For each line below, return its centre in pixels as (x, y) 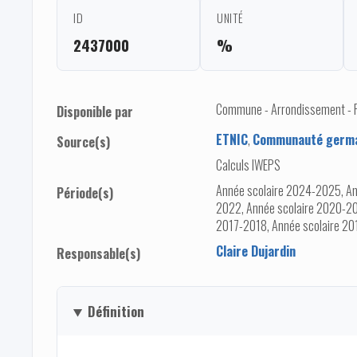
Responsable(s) (98, 254)
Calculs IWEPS (248, 165)
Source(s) (83, 142)
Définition (116, 312)
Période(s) (85, 193)
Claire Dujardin (256, 251)
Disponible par (95, 112)
